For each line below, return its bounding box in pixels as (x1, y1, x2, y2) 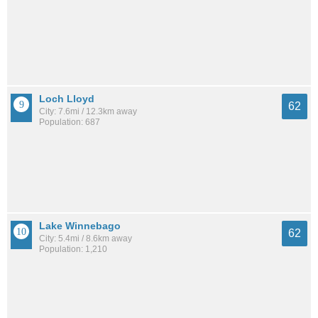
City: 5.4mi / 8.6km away (39, 233, 132, 243)
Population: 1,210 (39, 243, 107, 254)
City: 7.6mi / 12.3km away (39, 106, 137, 116)
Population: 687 (39, 116, 100, 127)
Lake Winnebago (39, 219, 121, 231)
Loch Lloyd (39, 92, 94, 104)
